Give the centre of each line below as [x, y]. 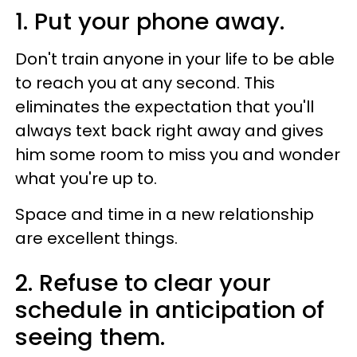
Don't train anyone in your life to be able [175, 59]
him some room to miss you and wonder [178, 154]
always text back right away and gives [169, 130]
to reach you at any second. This [145, 82]
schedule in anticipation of [170, 310]
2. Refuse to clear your [143, 282]
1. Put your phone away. [150, 21]
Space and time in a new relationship [165, 214]
